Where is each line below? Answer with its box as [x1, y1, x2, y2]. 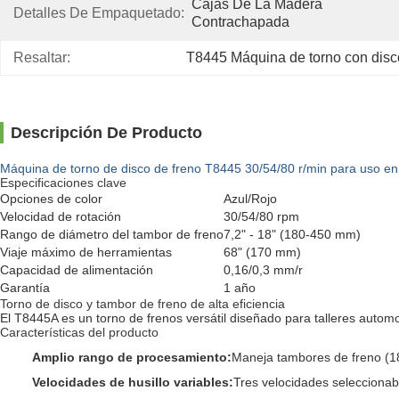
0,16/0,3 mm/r [224, 263, 303, 277]
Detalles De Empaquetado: [13, 5, 184, 20]
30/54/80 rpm [224, 209, 299, 224]
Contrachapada [191, 14, 289, 29]
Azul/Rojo [224, 191, 277, 206]
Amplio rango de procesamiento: [32, 350, 232, 364]
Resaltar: [13, 50, 70, 65]
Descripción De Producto [11, 124, 202, 142]
